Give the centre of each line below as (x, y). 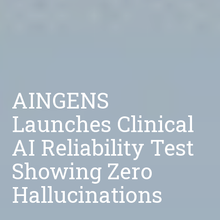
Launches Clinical (103, 124)
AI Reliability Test (103, 147)
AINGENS (60, 100)
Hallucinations (87, 194)
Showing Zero (82, 171)
